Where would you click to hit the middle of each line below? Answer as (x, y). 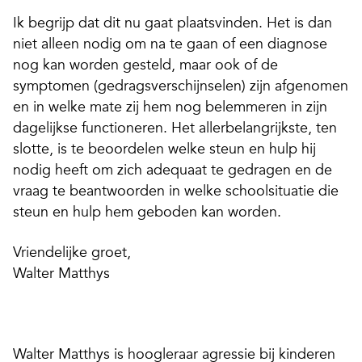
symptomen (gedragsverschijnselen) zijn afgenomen (181, 86)
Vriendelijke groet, (72, 252)
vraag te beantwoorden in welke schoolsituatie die (176, 191)
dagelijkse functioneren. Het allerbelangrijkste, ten (175, 128)
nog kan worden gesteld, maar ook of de (145, 65)
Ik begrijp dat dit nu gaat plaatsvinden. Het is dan (173, 23)
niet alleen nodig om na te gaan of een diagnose (170, 44)
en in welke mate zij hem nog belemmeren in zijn (170, 107)
